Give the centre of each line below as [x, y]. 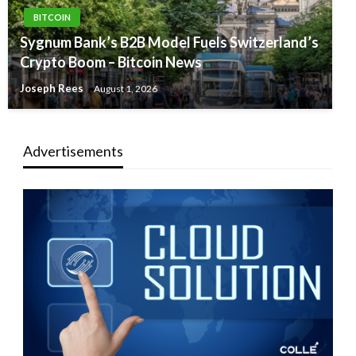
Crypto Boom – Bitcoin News [111, 62]
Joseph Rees [53, 89]
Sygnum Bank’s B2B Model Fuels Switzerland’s [169, 43]
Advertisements [73, 151]
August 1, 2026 [126, 89]
